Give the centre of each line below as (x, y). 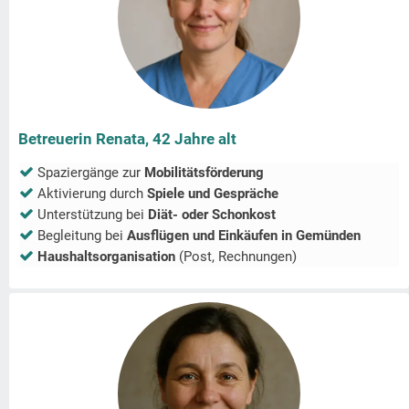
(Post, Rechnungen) (236, 257)
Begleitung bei (82, 236)
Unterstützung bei (93, 215)
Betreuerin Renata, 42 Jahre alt (127, 139)
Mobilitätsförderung (204, 173)
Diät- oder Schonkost (212, 215)
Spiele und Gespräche (213, 194)
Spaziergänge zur (91, 173)
